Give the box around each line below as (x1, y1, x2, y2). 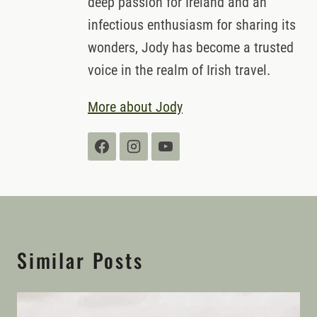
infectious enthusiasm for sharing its (88, 16, 296, 34)
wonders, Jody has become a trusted (88, 39, 294, 57)
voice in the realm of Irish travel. (88, 62, 270, 79)
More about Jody (88, 98, 183, 116)
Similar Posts (17, 246, 144, 275)
